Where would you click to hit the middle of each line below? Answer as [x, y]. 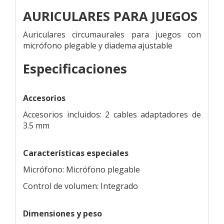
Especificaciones [75, 68]
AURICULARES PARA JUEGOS [110, 16]
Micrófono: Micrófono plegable [81, 169]
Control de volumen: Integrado [80, 186]
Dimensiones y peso [62, 213]
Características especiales [76, 153]
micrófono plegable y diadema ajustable [98, 45]
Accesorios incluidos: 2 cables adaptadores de [112, 114]
